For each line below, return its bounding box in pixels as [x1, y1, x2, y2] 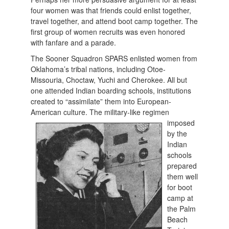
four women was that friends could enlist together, [31, 5, 192, 16]
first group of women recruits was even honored [31, 27, 186, 37]
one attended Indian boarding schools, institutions [31, 85, 192, 96]
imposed [167, 118, 195, 128]
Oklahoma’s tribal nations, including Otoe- [31, 64, 166, 75]
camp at [167, 193, 194, 203]
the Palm [167, 203, 196, 214]
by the [167, 128, 188, 139]
